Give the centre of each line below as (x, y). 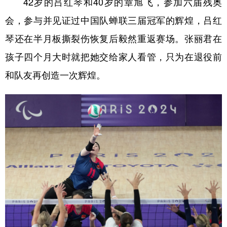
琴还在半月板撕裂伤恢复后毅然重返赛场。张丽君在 (113, 39)
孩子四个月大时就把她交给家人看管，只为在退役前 (113, 57)
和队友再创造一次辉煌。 (55, 75)
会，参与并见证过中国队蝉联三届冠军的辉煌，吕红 (113, 21)
